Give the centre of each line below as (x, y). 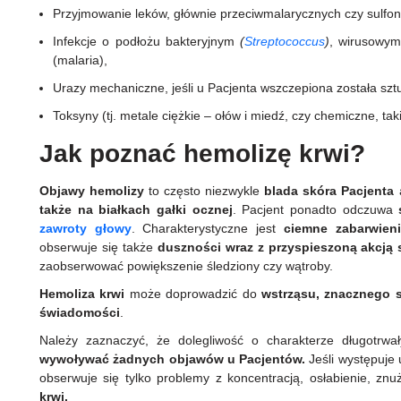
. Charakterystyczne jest (207, 229)
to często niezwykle (207, 191)
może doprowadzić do (193, 294)
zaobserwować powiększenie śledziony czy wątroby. (188, 266)
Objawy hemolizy (94, 191)
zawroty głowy (85, 229)
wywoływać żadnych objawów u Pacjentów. (173, 359)
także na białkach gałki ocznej (136, 210)
